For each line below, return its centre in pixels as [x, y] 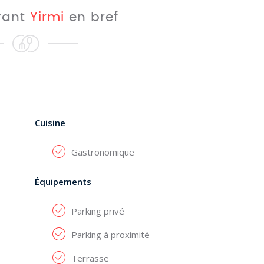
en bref [92, 17]
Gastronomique [103, 152]
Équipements [63, 181]
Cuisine [50, 123]
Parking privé [98, 211]
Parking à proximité [110, 235]
